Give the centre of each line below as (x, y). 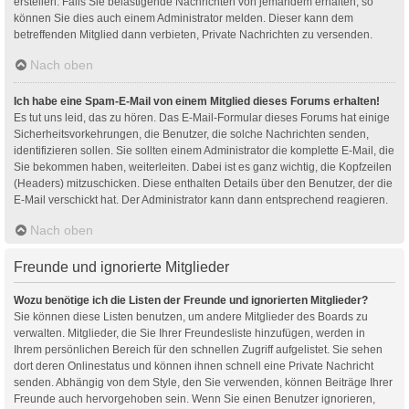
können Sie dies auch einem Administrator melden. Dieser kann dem (184, 18)
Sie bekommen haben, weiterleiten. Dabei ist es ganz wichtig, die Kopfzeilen (203, 167)
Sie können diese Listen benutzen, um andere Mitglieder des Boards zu (191, 316)
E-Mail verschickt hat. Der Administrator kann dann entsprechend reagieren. (201, 199)
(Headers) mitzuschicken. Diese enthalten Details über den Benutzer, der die (203, 183)
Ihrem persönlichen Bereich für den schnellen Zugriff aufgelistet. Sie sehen (198, 349)
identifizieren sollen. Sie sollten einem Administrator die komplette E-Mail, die (204, 150)
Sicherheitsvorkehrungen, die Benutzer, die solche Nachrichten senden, (191, 134)
